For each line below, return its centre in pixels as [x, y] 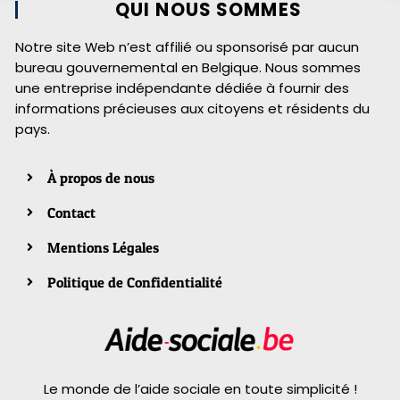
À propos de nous [100, 177]
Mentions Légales [103, 247]
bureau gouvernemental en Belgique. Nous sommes [188, 67]
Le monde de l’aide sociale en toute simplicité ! [200, 388]
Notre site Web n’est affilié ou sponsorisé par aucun [187, 46]
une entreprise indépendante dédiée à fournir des [182, 87]
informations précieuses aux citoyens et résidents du [192, 108]
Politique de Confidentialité [134, 282]
